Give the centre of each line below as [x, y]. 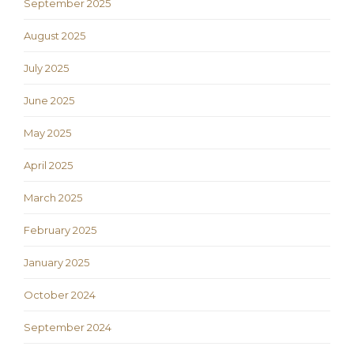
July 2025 [46, 68]
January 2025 [56, 263]
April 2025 [48, 166]
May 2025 [47, 133]
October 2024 [60, 295]
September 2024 [68, 328]
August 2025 [55, 36]
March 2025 [53, 198]
